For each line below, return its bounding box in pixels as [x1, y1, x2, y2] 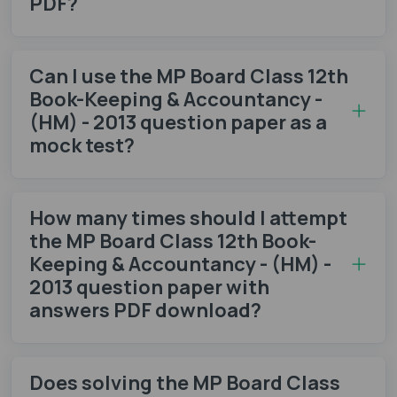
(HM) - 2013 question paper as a [29, 108, 327, 136]
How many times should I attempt [29, 204, 347, 231]
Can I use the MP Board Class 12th [29, 62, 348, 90]
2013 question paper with [29, 273, 269, 300]
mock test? [29, 131, 135, 159]
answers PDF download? [29, 296, 261, 323]
